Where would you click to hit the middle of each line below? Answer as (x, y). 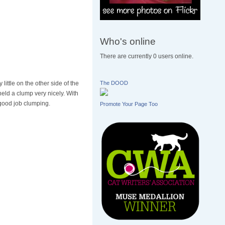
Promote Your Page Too (129, 104)
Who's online (128, 41)
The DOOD (114, 83)
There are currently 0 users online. (147, 57)
